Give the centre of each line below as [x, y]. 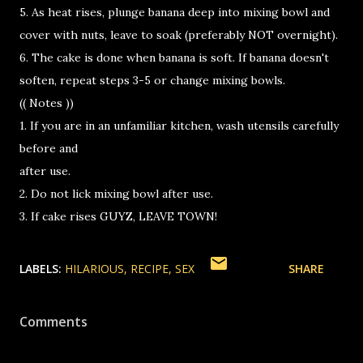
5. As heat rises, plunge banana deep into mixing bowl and [175, 12]
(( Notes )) [47, 103]
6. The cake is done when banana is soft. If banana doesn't [174, 58]
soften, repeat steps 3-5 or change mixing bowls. [152, 80]
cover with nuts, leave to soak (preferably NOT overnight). [179, 35]
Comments [53, 322]
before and [49, 148]
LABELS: [41, 269]
